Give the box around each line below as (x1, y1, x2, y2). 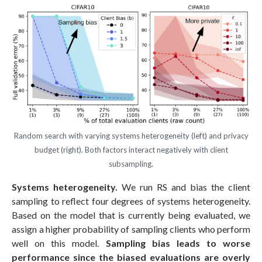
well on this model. (12, 237, 106, 249)
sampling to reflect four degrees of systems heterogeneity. (12, 195, 250, 206)
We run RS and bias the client (118, 181, 250, 192)
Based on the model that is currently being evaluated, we (12, 209, 250, 220)
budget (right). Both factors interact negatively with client (34, 144, 228, 154)
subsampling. (109, 158, 153, 168)
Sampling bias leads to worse (105, 237, 250, 249)
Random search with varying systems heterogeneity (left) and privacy (13, 130, 249, 140)
